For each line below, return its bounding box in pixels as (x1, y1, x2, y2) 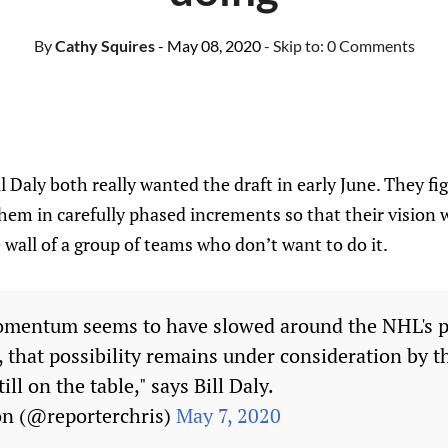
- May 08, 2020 (157, 36, 261, 55)
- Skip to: (263, 36, 327, 55)
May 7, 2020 (176, 402, 281, 429)
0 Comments (326, 36, 415, 55)
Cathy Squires (51, 36, 155, 55)
